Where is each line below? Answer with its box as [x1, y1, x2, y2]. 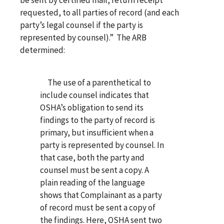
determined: [20, 44, 65, 55]
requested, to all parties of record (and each [20, 6, 179, 18]
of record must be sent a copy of [40, 201, 155, 213]
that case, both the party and [40, 151, 144, 163]
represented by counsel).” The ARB [20, 31, 146, 43]
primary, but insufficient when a [40, 126, 153, 138]
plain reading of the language [40, 176, 145, 188]
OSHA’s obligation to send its [40, 101, 143, 113]
